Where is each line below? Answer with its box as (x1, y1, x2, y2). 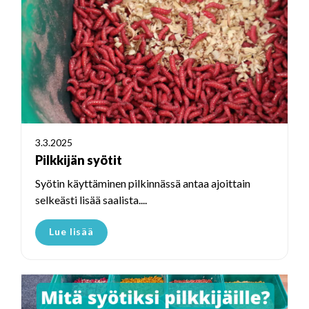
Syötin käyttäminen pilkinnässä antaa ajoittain (35, 177, 250, 190)
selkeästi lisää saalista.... (35, 193, 147, 207)
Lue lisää (49, 226, 94, 238)
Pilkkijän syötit (35, 152, 122, 168)
